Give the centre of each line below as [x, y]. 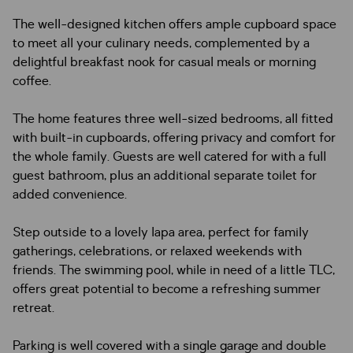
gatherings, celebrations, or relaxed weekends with [157, 251]
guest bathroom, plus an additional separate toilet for [165, 176]
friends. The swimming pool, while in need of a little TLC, [174, 270]
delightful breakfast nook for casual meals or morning [164, 62]
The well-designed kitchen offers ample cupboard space [175, 24]
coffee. [32, 81]
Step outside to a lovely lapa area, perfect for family [161, 232]
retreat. [33, 308]
